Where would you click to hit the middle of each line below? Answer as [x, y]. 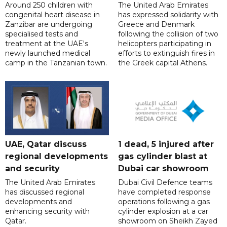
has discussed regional [45, 192]
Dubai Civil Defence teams [165, 182]
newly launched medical [48, 53]
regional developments [56, 156]
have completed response [164, 192]
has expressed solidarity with [168, 14]
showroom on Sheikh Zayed [167, 221]
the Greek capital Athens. [162, 63]
